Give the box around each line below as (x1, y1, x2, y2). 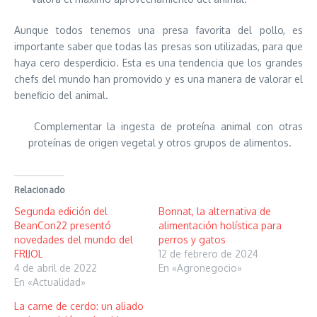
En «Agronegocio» (158, 262, 242, 274)
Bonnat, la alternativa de (158, 205, 271, 217)
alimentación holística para (158, 219, 282, 231)
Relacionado (14, 185, 65, 195)
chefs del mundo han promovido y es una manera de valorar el (14, 73, 303, 85)
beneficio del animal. (14, 89, 108, 101)
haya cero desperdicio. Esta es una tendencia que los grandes (14, 57, 303, 69)
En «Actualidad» (14, 276, 86, 288)
